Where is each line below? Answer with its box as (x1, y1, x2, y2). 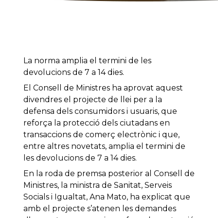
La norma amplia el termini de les (23, 56, 151, 66)
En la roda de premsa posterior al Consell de (23, 169, 195, 179)
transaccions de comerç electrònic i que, (23, 130, 180, 140)
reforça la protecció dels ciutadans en (23, 118, 170, 128)
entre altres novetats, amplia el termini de (23, 142, 185, 151)
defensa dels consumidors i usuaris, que (23, 107, 177, 116)
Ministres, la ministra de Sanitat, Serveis (23, 181, 172, 190)
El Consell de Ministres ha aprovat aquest (23, 83, 183, 93)
